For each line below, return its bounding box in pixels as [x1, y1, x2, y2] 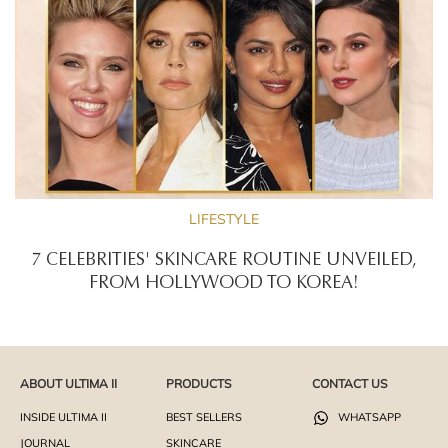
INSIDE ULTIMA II [20, 409, 107, 424]
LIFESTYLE [189, 209, 259, 228]
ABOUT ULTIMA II [20, 375, 117, 391]
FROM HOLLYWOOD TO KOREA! [89, 274, 359, 293]
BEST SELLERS [165, 409, 242, 424]
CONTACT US [311, 375, 387, 391]
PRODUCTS [165, 375, 231, 391]
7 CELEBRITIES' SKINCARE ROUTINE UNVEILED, [31, 251, 417, 270]
